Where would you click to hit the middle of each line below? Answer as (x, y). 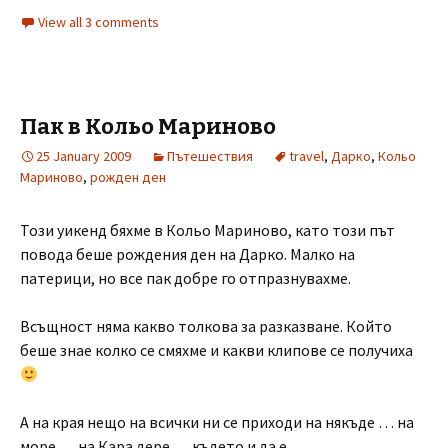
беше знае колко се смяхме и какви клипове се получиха (216, 350)
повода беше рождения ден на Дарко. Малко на (187, 254)
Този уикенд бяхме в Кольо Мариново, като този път (207, 230)
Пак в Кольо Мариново (148, 126)
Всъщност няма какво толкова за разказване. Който (206, 326)
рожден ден (128, 177)
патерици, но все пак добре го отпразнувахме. (185, 278)
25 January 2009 (83, 156)
